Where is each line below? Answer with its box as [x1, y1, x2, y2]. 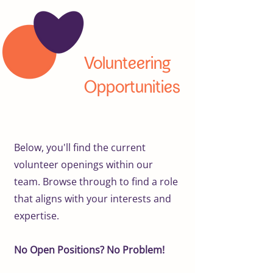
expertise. [14, 208, 59, 222]
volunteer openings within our [14, 157, 153, 171]
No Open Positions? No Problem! [14, 243, 165, 257]
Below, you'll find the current [14, 140, 146, 154]
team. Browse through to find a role [14, 174, 178, 188]
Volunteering [84, 52, 171, 76]
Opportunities [84, 76, 180, 100]
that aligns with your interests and [14, 191, 171, 205]
